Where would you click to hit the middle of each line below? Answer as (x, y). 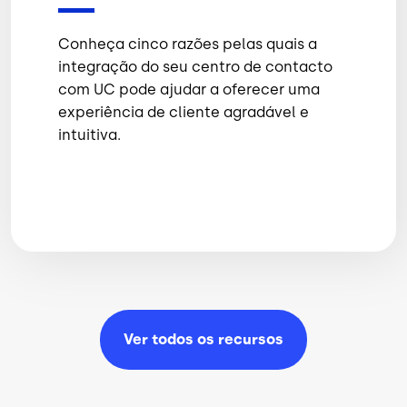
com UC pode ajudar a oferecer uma (189, 89)
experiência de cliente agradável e (184, 112)
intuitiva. (89, 134)
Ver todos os (171, 339)
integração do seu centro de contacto (195, 66)
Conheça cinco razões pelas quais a (188, 44)
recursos (251, 339)
